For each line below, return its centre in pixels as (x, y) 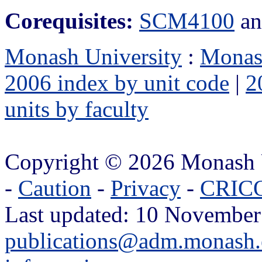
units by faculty (77, 109)
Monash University (93, 56)
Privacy (146, 188)
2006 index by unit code (117, 82)
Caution (55, 188)
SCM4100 (187, 20)
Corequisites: (69, 20)
